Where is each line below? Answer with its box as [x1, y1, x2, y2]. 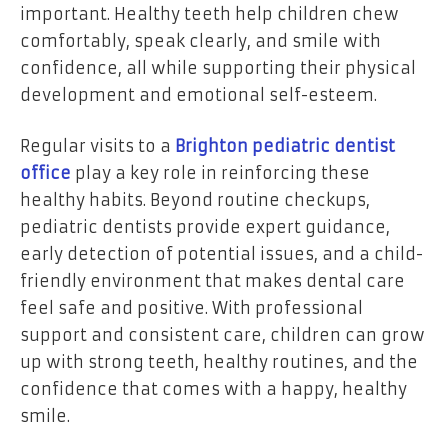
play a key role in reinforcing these [71, 163, 370, 184]
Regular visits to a [20, 136, 175, 157]
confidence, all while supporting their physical [20, 57, 416, 78]
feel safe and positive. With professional [20, 298, 363, 319]
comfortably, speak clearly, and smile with [20, 30, 381, 51]
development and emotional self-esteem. [20, 84, 377, 105]
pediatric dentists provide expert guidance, [20, 217, 390, 238]
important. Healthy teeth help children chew [20, 3, 399, 24]
